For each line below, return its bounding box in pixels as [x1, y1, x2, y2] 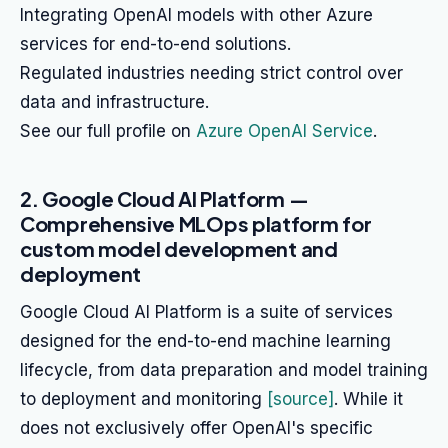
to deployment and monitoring [20, 389, 267, 409]
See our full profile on [20, 121, 196, 141]
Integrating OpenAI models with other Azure [20, 5, 373, 25]
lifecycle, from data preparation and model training [20, 360, 428, 380]
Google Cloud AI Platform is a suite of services [20, 302, 393, 322]
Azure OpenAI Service [196, 121, 373, 141]
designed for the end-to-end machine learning [20, 331, 391, 351]
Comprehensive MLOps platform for [20, 211, 372, 236]
